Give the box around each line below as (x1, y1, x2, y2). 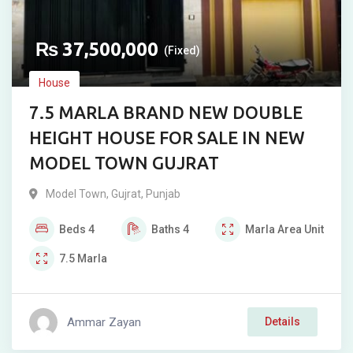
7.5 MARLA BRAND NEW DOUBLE (29, 102, 303, 123)
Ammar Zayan (67, 314, 141, 329)
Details (265, 315, 300, 329)
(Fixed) (164, 44, 200, 58)
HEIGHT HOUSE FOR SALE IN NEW (29, 128, 305, 148)
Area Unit (277, 223, 324, 236)
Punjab (146, 188, 180, 201)
